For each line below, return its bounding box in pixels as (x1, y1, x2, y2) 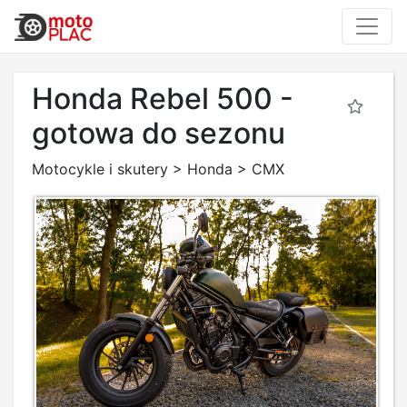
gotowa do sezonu (32, 115, 285, 151)
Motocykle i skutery (32, 160, 168, 178)
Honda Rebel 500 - (32, 81, 293, 116)
